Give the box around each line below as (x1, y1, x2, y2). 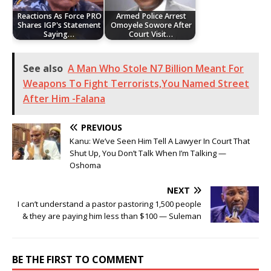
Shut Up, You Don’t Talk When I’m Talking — (70, 147, 226, 158)
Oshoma (70, 159, 101, 171)
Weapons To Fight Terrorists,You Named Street (23, 76, 249, 90)
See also (23, 61, 63, 75)
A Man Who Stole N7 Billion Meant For (68, 61, 244, 75)
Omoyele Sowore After (110, 20, 192, 31)
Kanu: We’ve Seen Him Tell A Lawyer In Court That (70, 135, 250, 146)
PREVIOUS (81, 121, 122, 133)
